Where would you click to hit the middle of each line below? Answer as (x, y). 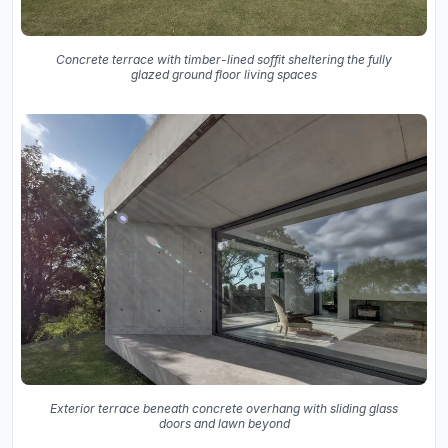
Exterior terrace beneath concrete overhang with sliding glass (224, 408)
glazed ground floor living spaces (224, 75)
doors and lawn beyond (224, 423)
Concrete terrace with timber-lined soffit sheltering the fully (224, 60)
